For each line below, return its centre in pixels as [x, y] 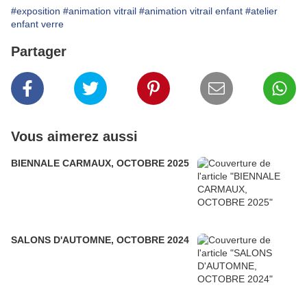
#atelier [261, 11]
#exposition [36, 11]
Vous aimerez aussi [74, 137]
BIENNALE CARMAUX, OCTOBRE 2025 [100, 163]
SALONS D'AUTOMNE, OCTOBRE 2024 [100, 240]
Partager [39, 52]
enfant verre [37, 24]
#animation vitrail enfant [191, 11]
